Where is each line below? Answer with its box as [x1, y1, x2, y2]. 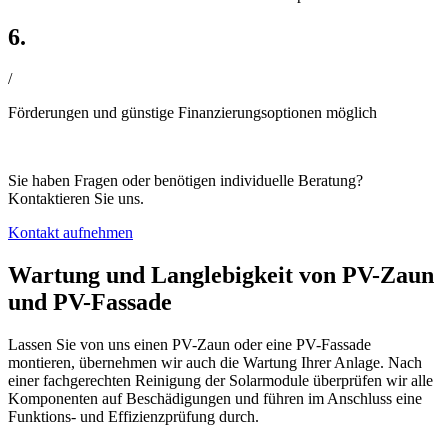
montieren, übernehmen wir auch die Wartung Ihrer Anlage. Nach [8, 354, 422, 372]
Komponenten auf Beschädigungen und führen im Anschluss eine [8, 390, 422, 408]
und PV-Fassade [8, 289, 172, 316]
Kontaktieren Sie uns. [8, 190, 144, 208]
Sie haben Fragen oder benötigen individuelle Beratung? [8, 172, 363, 190]
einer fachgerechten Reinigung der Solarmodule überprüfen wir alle [8, 372, 433, 390]
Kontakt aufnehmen [8, 224, 133, 242]
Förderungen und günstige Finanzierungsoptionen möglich [8, 104, 377, 122]
